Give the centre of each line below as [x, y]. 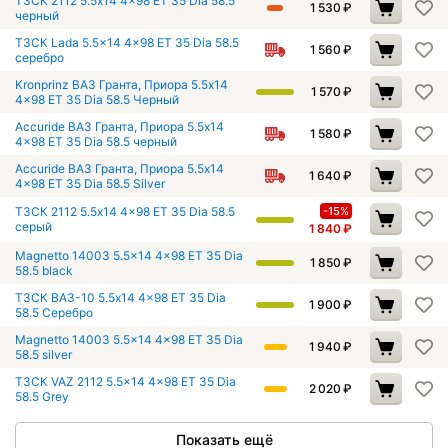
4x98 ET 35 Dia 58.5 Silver [90, 184]
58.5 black [44, 271]
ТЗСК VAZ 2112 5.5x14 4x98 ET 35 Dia [125, 382]
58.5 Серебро [54, 313]
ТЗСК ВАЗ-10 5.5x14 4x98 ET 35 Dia [120, 298]
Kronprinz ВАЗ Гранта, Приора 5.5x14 [121, 85]
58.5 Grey [42, 397]
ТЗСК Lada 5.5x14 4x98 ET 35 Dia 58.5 [127, 43]
